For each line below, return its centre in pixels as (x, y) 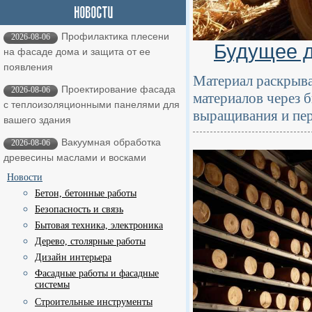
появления (28, 67)
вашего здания (37, 120)
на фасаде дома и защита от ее (77, 52)
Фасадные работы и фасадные (97, 273)
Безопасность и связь (79, 209)
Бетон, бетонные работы (86, 193)
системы (52, 285)
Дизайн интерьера (73, 257)
